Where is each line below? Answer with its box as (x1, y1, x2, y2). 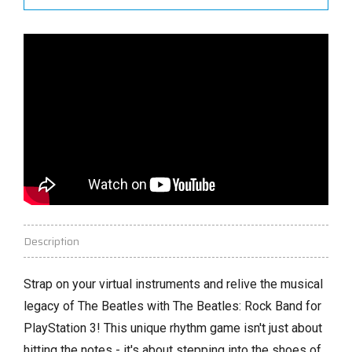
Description (24, 233, 79, 251)
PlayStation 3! (24, 321, 101, 336)
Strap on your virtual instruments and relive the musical (24, 277, 323, 292)
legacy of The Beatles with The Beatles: (24, 299, 241, 314)
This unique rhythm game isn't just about (101, 321, 322, 336)
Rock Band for (241, 299, 321, 314)
